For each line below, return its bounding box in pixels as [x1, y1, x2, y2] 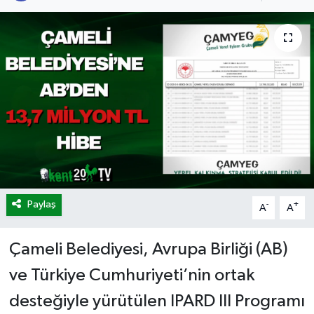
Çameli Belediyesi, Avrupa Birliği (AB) [8, 240, 288, 259]
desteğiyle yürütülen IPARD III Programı [8, 292, 305, 310]
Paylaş [27, 199, 56, 210]
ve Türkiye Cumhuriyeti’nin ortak [8, 266, 254, 285]
